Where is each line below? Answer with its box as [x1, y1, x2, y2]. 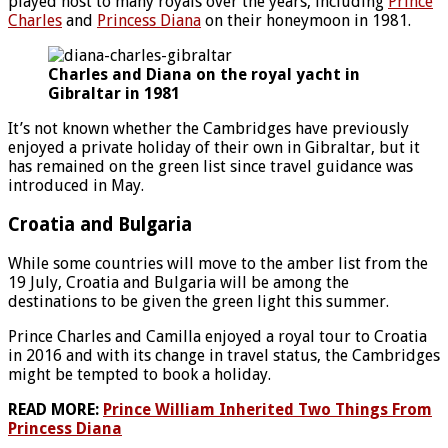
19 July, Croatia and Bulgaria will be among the [8, 272, 349, 292]
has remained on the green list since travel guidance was [8, 157, 413, 177]
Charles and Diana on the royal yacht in [48, 65, 360, 85]
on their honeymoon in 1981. [201, 11, 411, 31]
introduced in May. [8, 176, 144, 196]
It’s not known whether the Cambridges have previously [8, 119, 409, 139]
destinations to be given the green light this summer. [8, 291, 389, 311]
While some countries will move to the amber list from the [8, 253, 428, 273]
